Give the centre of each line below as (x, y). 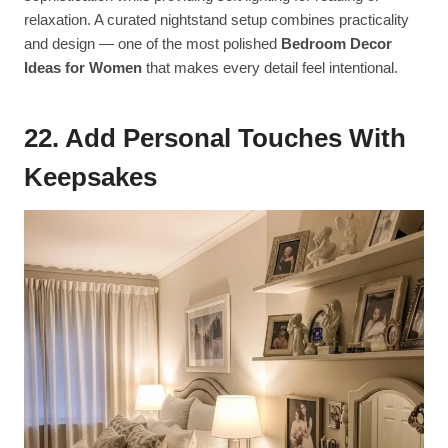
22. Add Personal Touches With (215, 138)
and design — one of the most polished (152, 44)
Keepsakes (90, 177)
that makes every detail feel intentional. (270, 68)
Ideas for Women (83, 68)
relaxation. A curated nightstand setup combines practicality (216, 20)
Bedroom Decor (336, 44)
